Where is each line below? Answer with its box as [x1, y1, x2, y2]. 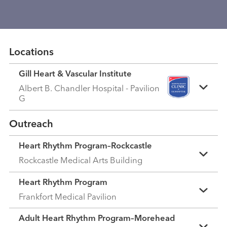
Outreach [9, 120, 53, 130]
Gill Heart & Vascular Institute [19, 70, 132, 79]
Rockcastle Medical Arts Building [19, 157, 147, 165]
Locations [9, 48, 54, 58]
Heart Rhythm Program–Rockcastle [19, 142, 153, 151]
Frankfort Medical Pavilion [19, 193, 121, 202]
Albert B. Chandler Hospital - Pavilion [19, 84, 160, 93]
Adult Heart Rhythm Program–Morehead [19, 214, 175, 223]
